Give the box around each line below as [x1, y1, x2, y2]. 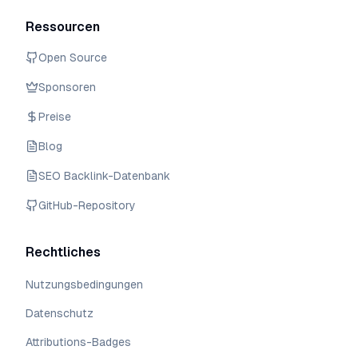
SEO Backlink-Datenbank [38, 169, 170, 182]
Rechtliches [26, 245, 101, 260]
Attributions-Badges [26, 336, 131, 348]
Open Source [38, 51, 107, 64]
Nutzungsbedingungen [26, 278, 143, 291]
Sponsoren [38, 81, 96, 93]
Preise [38, 110, 71, 123]
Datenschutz [26, 307, 93, 320]
